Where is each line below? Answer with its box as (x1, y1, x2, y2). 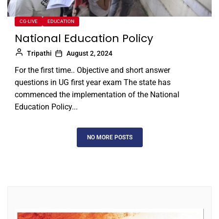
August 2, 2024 (66, 49, 112, 57)
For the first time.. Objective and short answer (15, 65, 170, 75)
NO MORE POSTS (87, 133, 132, 141)
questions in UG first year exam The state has (15, 77, 171, 87)
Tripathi (27, 49, 52, 57)
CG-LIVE (20, 18, 38, 24)
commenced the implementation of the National (15, 89, 179, 99)
